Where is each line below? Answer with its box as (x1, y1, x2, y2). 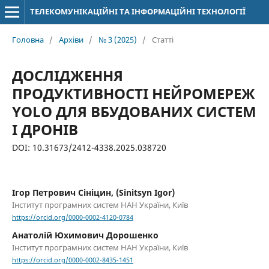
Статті (151, 34, 174, 45)
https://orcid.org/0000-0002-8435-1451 (11, 256, 133, 265)
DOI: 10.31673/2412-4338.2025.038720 (11, 141, 166, 153)
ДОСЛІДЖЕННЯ (11, 65, 123, 85)
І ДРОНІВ (11, 119, 78, 139)
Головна (11, 34, 44, 45)
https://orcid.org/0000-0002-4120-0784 (11, 213, 133, 222)
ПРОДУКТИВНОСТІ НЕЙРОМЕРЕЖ (11, 83, 255, 103)
